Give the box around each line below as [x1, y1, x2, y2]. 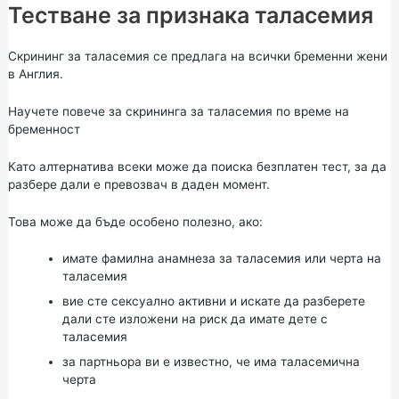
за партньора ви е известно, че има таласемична [61, 354, 360, 370]
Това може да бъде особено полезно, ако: [7, 214, 263, 229]
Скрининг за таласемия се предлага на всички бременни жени [7, 48, 387, 63]
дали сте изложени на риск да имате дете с [61, 312, 328, 327]
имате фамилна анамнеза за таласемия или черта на [61, 251, 381, 266]
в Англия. [7, 66, 63, 81]
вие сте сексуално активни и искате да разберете [61, 294, 365, 309]
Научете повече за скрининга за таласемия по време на [7, 103, 349, 118]
